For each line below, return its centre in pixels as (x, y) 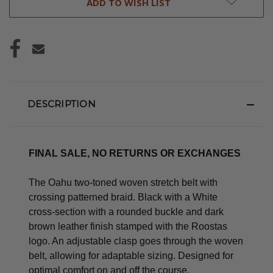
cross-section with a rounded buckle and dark (126, 211)
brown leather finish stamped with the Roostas (128, 226)
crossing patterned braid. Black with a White (123, 197)
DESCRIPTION (62, 104)
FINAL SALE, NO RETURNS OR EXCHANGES (135, 153)
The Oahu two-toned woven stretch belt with (123, 182)
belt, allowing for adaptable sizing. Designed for (131, 255)
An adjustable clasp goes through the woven (147, 241)
